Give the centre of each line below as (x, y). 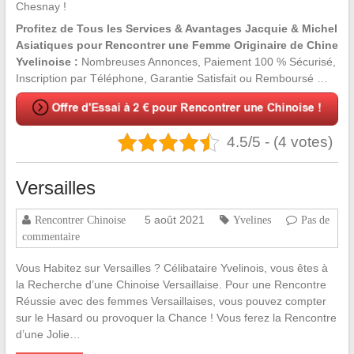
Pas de (315, 220)
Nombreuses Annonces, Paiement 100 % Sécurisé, (207, 62)
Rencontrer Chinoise (80, 220)
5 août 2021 (174, 220)
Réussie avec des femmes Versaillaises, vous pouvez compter (171, 301)
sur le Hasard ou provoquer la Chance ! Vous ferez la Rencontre (176, 318)
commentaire (51, 237)
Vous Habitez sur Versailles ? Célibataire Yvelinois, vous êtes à (171, 268)
